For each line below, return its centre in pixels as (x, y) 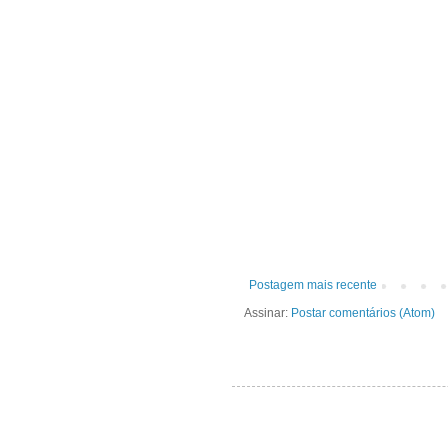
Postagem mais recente (313, 285)
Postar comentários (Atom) (363, 313)
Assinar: (267, 313)
